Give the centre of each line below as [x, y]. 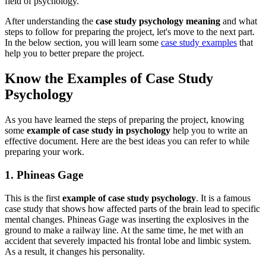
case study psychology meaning [158, 21]
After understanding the [50, 21]
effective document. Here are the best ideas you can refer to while [127, 141]
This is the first [34, 198]
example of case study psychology [129, 198]
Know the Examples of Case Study [109, 79]
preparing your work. [45, 152]
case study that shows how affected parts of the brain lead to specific [132, 208]
